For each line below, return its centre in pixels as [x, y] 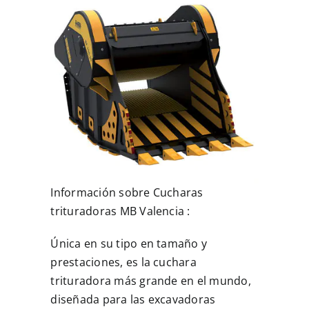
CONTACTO [49, 88]
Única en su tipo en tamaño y [129, 244]
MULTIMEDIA [54, 42]
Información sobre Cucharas [127, 193]
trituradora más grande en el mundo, [151, 281]
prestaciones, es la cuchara [123, 262]
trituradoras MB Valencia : [120, 211]
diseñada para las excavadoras [133, 300]
